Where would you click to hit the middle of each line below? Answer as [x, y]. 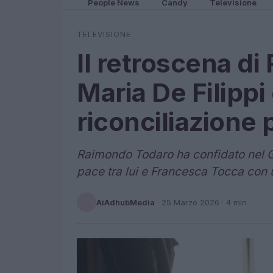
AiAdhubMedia [126, 202]
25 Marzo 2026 [190, 202]
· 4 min [233, 202]
